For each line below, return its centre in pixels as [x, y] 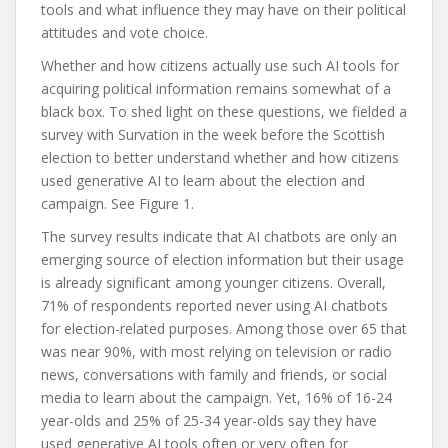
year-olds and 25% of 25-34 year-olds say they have [209, 420]
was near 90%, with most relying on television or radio [216, 351]
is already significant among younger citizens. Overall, [213, 282]
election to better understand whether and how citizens [220, 157]
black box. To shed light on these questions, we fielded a [224, 111]
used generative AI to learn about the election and [203, 180]
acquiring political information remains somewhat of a [216, 88]
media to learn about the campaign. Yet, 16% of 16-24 [216, 397]
